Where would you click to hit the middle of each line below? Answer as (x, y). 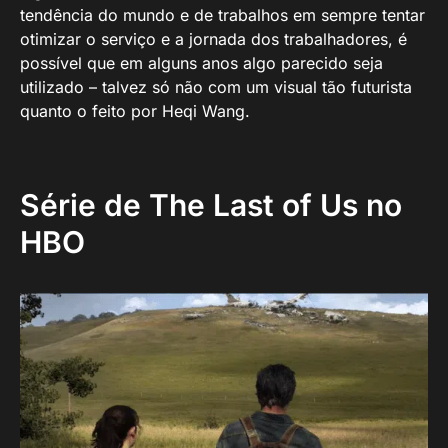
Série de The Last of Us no (211, 205)
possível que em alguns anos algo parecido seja (201, 63)
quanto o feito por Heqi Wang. (135, 111)
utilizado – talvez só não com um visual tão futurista (216, 87)
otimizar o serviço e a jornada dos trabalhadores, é (213, 39)
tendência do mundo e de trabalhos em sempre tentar (222, 15)
